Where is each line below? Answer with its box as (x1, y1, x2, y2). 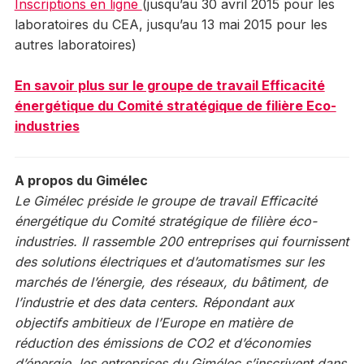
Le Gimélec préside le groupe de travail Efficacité (14, 193, 317, 210)
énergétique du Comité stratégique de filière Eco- (14, 97, 336, 115)
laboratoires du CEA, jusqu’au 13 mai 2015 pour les (14, 16, 327, 33)
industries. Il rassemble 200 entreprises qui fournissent (14, 233, 349, 250)
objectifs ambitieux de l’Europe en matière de (14, 314, 292, 331)
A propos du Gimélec (14, 172, 148, 189)
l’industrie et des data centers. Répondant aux (14, 294, 294, 311)
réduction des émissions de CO (14, 335, 206, 352)
